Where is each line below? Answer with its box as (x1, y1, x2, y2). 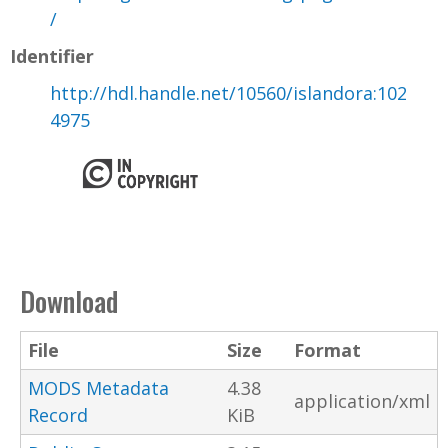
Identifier (10, 43, 94, 68)
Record (28, 402, 88, 427)
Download (20, 280, 118, 321)
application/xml (294, 388, 430, 413)
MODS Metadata (28, 375, 169, 400)
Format (294, 337, 361, 362)
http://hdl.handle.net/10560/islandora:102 (50, 80, 407, 105)
